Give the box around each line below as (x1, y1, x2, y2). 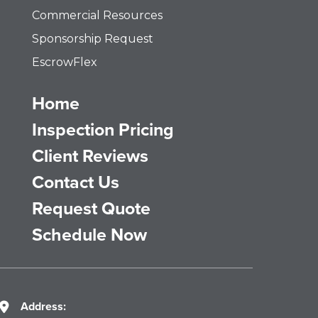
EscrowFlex (32, 55, 98, 69)
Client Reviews (32, 142, 149, 169)
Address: (21, 297, 67, 314)
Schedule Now (32, 221, 148, 248)
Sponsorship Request (32, 31, 154, 45)
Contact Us (32, 168, 120, 195)
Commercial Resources (32, 8, 163, 22)
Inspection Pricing (32, 116, 175, 143)
